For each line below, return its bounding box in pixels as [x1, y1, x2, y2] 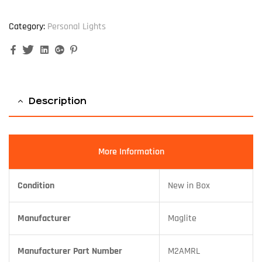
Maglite [168, 212, 196, 225]
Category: [9, 20, 45, 33]
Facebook [18, 43, 53, 56]
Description [29, 95, 87, 106]
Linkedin [51, 43, 82, 56]
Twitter [36, 43, 64, 56]
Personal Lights [47, 20, 106, 33]
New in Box [168, 179, 210, 192]
